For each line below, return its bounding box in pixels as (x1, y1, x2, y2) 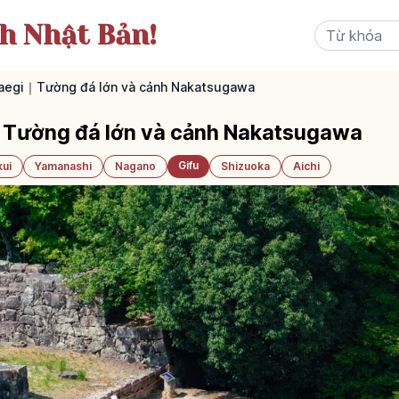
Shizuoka (221, 159, 270, 173)
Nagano (115, 159, 156, 173)
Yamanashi (35, 159, 92, 173)
